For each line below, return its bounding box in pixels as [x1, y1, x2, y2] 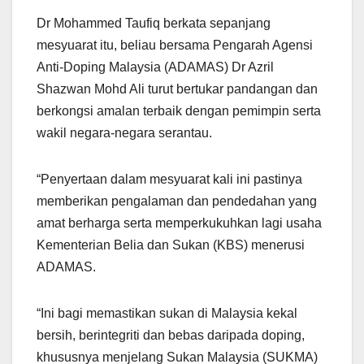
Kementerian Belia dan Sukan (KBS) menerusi [37, 238, 305, 253]
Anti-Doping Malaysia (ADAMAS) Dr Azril [37, 60, 274, 75]
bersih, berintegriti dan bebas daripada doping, [37, 328, 305, 343]
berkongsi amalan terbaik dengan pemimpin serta [37, 104, 321, 119]
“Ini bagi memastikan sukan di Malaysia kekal [37, 306, 297, 321]
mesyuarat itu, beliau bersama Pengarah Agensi [37, 38, 313, 53]
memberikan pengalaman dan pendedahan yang [37, 194, 317, 209]
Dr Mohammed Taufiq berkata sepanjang [37, 16, 271, 31]
